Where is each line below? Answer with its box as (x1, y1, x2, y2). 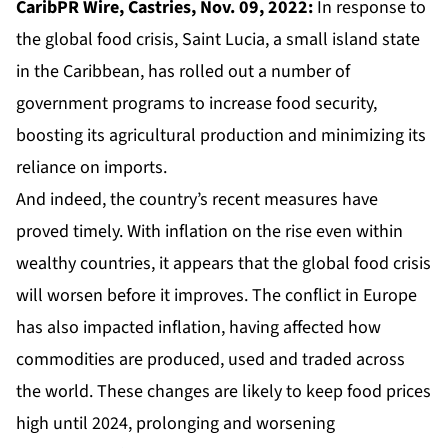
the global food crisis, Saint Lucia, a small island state (16, 27, 420, 53)
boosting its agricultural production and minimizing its (16, 123, 426, 149)
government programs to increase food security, (16, 91, 377, 117)
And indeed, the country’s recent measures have (16, 187, 378, 213)
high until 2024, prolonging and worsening (16, 411, 335, 437)
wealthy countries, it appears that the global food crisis (16, 251, 431, 277)
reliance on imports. (16, 155, 167, 181)
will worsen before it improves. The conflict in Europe (16, 283, 417, 309)
